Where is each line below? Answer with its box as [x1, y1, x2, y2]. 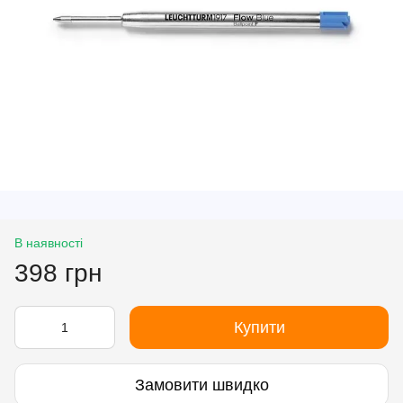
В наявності [14, 236, 83, 250]
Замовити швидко [134, 375, 269, 394]
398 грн [14, 259, 102, 287]
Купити [233, 318, 285, 336]
